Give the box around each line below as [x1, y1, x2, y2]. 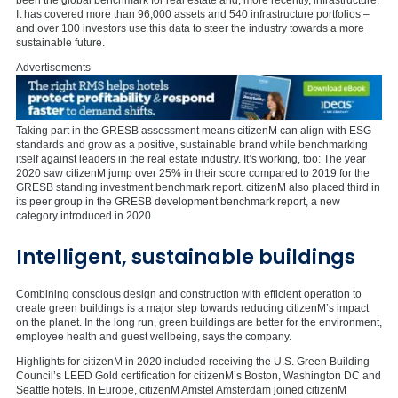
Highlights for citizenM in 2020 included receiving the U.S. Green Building [16, 354, 370, 368]
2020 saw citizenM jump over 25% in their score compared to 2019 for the [16, 166, 370, 179]
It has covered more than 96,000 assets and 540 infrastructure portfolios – [16, 7, 370, 20]
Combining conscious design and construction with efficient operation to [16, 287, 362, 300]
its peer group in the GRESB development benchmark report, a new [16, 195, 340, 208]
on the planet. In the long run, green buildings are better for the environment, [16, 315, 382, 329]
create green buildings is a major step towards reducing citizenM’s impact [16, 301, 369, 314]
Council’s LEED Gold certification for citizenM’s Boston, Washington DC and [16, 369, 381, 382]
